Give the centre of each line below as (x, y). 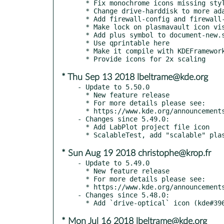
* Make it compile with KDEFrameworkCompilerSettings (81, 51)
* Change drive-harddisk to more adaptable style (81, 11)
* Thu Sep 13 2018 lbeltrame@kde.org (135, 77)
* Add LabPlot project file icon (81, 127)
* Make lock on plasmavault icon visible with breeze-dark (81, 27)
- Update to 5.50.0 (113, 87)
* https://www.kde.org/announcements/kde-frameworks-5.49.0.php (81, 187)
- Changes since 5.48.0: (123, 195)
